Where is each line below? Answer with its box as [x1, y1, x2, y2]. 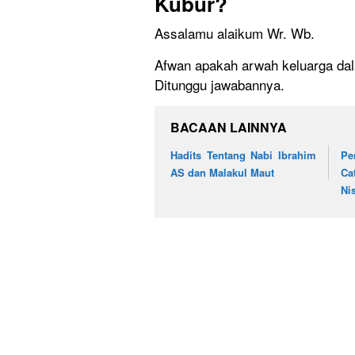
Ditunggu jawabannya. [155, 74, 284, 94]
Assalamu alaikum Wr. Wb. [155, 22, 315, 43]
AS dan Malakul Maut [170, 164, 274, 180]
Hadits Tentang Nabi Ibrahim [170, 147, 317, 162]
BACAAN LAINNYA [170, 117, 287, 136]
